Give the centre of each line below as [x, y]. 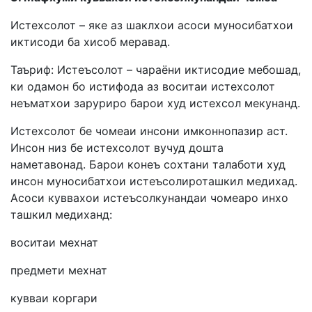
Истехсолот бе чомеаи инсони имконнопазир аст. [149, 131]
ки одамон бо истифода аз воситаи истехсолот [143, 86]
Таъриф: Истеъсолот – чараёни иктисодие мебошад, [156, 70]
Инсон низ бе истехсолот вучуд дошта [117, 148]
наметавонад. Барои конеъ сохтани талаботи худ [148, 164]
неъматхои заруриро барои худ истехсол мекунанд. [155, 103]
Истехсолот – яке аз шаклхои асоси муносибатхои [152, 25]
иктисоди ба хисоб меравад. [90, 42]
